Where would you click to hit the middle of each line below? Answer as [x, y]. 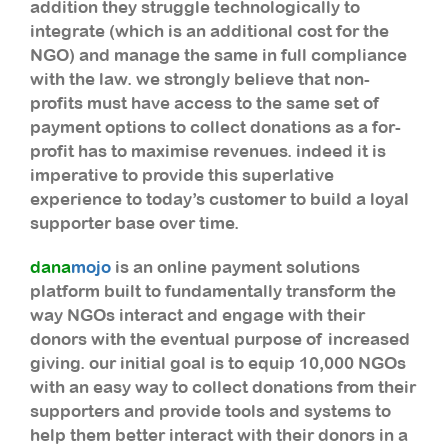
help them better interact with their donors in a [219, 434]
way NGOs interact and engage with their [197, 314]
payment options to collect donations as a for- [215, 126]
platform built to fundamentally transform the [213, 290]
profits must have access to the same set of [205, 102]
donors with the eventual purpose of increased [220, 338]
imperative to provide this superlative [182, 174]
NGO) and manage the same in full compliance [218, 54]
